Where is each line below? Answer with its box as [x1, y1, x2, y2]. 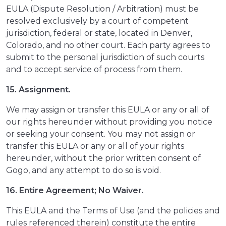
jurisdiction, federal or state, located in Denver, [6, 28, 192, 38]
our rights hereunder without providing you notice [6, 117, 212, 127]
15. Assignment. [6, 85, 71, 95]
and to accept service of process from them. [6, 65, 182, 75]
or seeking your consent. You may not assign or [6, 129, 195, 139]
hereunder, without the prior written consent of [6, 153, 201, 163]
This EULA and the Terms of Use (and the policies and [6, 206, 220, 216]
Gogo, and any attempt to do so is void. [6, 165, 161, 176]
